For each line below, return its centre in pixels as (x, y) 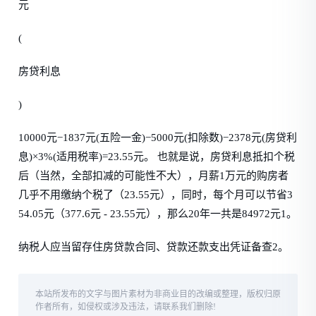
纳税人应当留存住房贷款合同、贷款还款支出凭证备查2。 (154, 247)
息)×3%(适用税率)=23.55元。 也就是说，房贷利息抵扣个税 (157, 157)
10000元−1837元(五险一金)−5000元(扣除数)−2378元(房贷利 (158, 138)
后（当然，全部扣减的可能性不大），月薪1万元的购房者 (154, 176)
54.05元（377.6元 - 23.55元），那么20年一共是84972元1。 (158, 214)
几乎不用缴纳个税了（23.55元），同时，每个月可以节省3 (156, 195)
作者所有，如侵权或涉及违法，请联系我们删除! (126, 307)
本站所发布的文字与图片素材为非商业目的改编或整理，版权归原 (158, 294)
